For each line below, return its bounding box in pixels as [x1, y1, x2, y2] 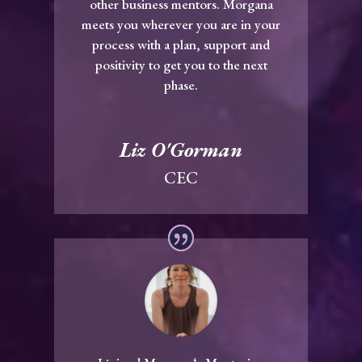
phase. [164, 76, 198, 95]
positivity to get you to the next [95, 56, 267, 74]
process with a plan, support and [92, 36, 270, 54]
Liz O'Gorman [120, 137, 242, 163]
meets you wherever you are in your [82, 15, 280, 34]
